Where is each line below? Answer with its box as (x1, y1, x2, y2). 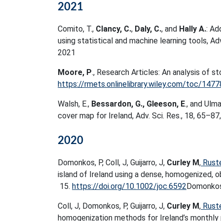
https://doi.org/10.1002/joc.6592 (72, 182, 186, 191)
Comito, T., (58, 24, 96, 34)
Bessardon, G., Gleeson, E (91, 99, 185, 109)
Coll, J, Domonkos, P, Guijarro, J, (58, 201, 167, 211)
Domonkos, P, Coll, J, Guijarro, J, (58, 158, 167, 167)
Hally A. (179, 24, 206, 34)
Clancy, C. (96, 24, 131, 34)
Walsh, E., (58, 99, 91, 109)
